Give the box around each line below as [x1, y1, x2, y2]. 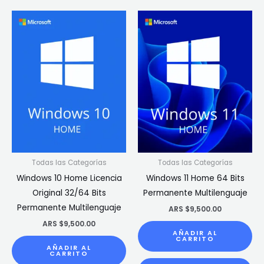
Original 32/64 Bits [32, 187, 106, 199]
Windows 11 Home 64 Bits [146, 173, 245, 184]
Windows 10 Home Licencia [16, 173, 122, 184]
